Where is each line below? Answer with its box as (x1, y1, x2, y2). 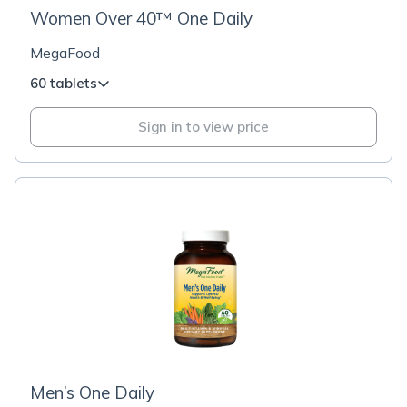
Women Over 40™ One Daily (30, 7, 253, 29)
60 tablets (30, 74, 97, 92)
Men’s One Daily (30, 382, 154, 403)
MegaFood (30, 44, 100, 62)
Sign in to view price (138, 118, 269, 135)
